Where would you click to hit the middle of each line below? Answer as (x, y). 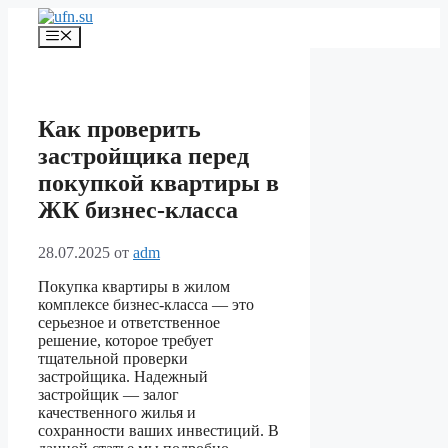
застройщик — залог (108, 395)
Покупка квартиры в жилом (134, 287)
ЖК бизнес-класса (138, 210)
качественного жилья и (117, 413)
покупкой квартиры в (158, 183)
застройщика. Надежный (123, 377)
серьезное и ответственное (129, 323)
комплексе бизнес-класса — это (146, 305)
